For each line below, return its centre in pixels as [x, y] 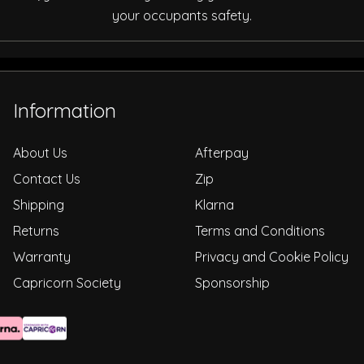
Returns [36, 230]
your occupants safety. [182, 15]
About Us [40, 152]
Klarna [214, 204]
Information [65, 110]
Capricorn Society [67, 282]
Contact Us [47, 178]
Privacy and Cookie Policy [272, 256]
